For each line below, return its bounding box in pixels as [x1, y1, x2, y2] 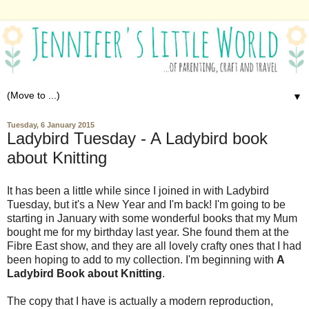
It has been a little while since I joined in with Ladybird [7, 184, 269, 197]
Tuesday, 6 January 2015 [7, 121, 94, 130]
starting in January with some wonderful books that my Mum [7, 212, 297, 224]
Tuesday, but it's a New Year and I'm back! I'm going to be [7, 198, 286, 210]
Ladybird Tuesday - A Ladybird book [7, 129, 268, 148]
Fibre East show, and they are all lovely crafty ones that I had [7, 239, 301, 252]
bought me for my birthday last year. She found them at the [7, 226, 289, 238]
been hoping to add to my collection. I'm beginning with [7, 253, 277, 266]
